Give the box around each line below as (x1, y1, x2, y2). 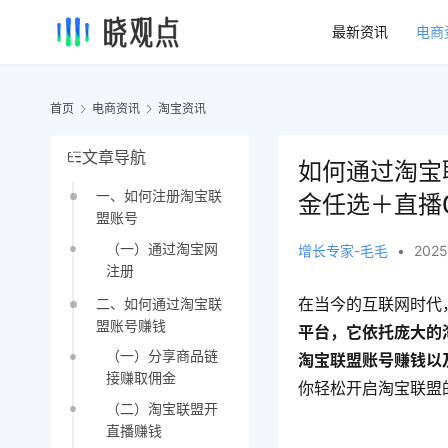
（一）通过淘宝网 (105, 239, 218, 257)
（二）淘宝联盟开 (105, 399, 218, 417)
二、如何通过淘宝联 (95, 294, 222, 312)
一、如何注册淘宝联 (95, 187, 222, 205)
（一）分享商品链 (105, 347, 218, 365)
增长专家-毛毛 (298, 242, 389, 260)
